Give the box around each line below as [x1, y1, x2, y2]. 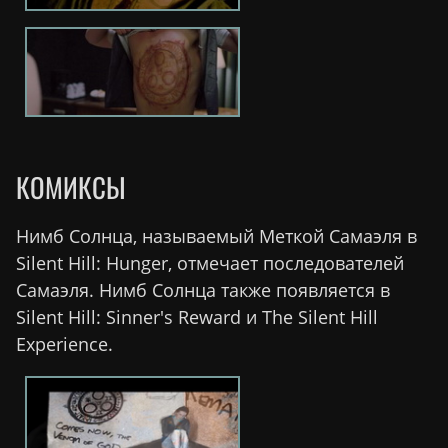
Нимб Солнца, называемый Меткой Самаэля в [16, 223, 417, 248]
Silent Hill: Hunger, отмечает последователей [16, 250, 404, 275]
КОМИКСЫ [16, 166, 126, 207]
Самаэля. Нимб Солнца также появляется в [16, 277, 390, 302]
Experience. [16, 331, 113, 356]
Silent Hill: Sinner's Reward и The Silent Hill [16, 304, 378, 329]
